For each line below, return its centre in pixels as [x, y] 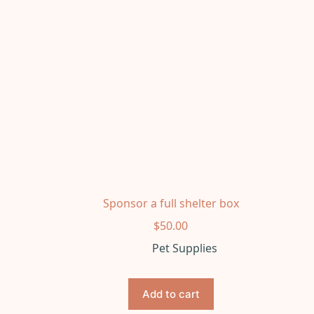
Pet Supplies [185, 248]
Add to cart [171, 294]
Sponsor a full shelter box [171, 203]
